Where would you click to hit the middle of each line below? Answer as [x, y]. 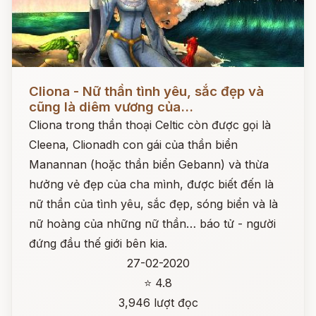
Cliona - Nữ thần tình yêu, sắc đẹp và [146, 91]
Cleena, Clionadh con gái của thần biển [133, 145]
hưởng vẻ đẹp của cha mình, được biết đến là [151, 184]
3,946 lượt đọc [158, 303]
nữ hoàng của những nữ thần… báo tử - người [152, 224]
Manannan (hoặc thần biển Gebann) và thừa [149, 164]
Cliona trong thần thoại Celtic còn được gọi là [150, 125]
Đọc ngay [38, 80]
